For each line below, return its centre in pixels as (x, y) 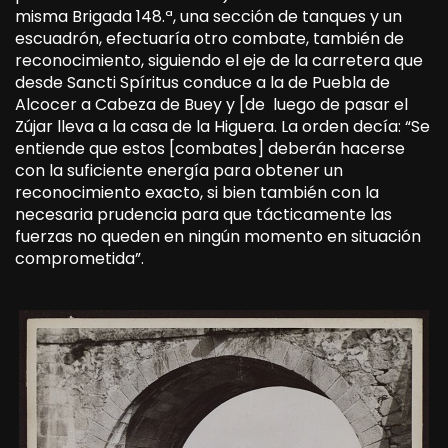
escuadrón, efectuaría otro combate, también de (209, 38)
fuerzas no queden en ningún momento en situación (218, 236)
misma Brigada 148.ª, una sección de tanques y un (208, 16)
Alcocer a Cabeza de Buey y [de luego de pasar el (211, 104)
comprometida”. (79, 258)
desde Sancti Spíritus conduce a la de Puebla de (202, 82)
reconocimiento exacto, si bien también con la (197, 192)
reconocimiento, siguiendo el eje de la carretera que (219, 60)
